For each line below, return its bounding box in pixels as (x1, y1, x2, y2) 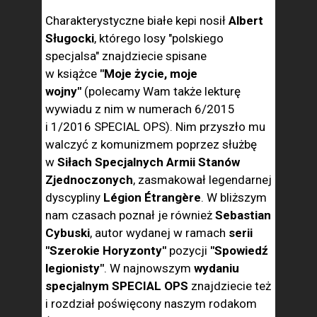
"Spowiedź (210, 243, 268, 258)
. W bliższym (201, 190, 267, 204)
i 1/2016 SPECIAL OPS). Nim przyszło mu (45, 120, 265, 134)
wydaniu (194, 261, 239, 275)
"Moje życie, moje (97, 67, 197, 81)
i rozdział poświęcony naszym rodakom (45, 296, 257, 311)
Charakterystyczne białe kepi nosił (45, 13, 229, 28)
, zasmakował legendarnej (133, 173, 272, 187)
